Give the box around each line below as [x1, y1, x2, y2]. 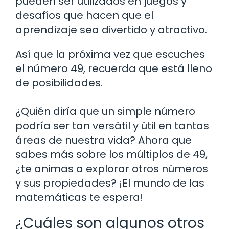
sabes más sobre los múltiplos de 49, [15, 147, 208, 162]
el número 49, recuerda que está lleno [15, 61, 212, 76]
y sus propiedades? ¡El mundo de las [15, 175, 204, 190]
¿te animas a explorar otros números [15, 161, 208, 176]
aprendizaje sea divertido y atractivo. [15, 22, 207, 37]
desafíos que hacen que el [15, 8, 153, 22]
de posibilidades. [15, 75, 103, 90]
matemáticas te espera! [15, 190, 143, 204]
